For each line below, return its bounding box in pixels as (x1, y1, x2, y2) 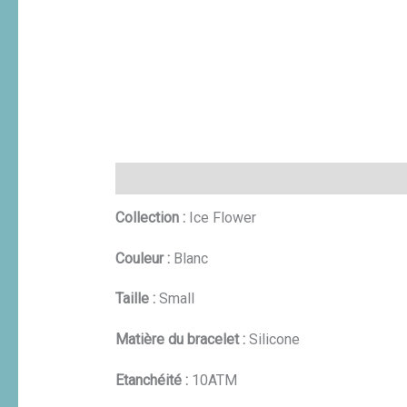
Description (114, 170, 189, 188)
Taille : (114, 290, 159, 308)
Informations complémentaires (206, 170, 402, 188)
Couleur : (114, 249, 174, 267)
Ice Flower (188, 209, 256, 227)
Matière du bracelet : (114, 331, 249, 349)
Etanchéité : (114, 371, 192, 389)
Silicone (248, 331, 300, 349)
